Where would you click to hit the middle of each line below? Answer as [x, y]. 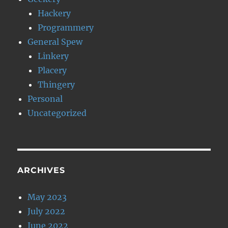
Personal [45, 99]
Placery [52, 70]
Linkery [53, 56]
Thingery [56, 84]
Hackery [54, 13]
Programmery [66, 27]
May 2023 [47, 197]
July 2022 [47, 211]
